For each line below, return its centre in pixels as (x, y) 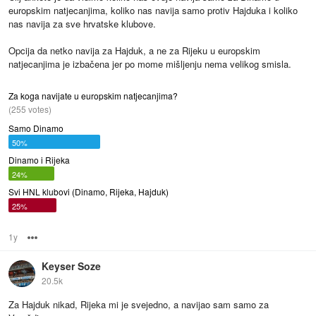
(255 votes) (30, 109)
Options (54, 236)
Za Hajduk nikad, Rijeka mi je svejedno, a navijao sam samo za (139, 304)
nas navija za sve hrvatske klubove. (82, 24)
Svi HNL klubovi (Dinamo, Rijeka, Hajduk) (89, 192)
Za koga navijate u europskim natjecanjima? (93, 96)
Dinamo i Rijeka (39, 160)
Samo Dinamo (36, 128)
